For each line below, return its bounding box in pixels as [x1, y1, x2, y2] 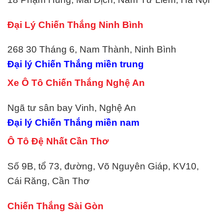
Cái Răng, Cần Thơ [7, 175, 89, 186]
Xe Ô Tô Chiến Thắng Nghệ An [7, 78, 145, 88]
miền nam [95, 117, 139, 128]
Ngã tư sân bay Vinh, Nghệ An [7, 103, 136, 113]
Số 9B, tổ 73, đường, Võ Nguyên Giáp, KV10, [7, 161, 199, 171]
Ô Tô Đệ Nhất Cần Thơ [7, 136, 109, 147]
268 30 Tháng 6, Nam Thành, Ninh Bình [7, 44, 176, 55]
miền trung [95, 59, 144, 70]
